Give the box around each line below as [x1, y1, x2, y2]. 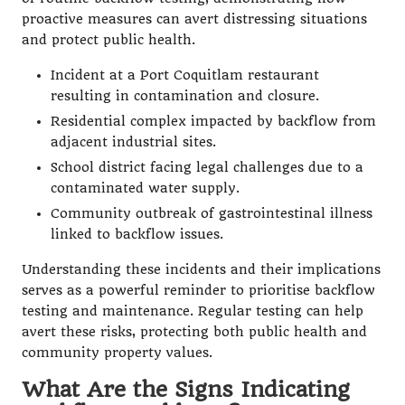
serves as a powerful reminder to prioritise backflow [22, 283, 375, 298]
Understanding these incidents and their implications [22, 262, 381, 278]
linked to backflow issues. [51, 227, 223, 242]
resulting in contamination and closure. [51, 88, 319, 104]
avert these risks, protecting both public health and [22, 325, 367, 340]
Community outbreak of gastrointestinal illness [51, 206, 372, 221]
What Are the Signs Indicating [22, 377, 350, 402]
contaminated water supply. [51, 180, 240, 196]
